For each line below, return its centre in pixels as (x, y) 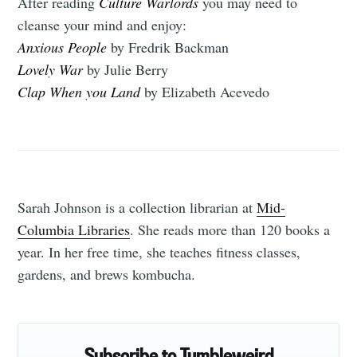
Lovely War (51, 69)
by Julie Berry (126, 69)
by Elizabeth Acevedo (205, 91)
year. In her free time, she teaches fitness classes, (159, 252)
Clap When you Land (79, 91)
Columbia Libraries (74, 230)
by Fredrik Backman (168, 47)
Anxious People (63, 47)
